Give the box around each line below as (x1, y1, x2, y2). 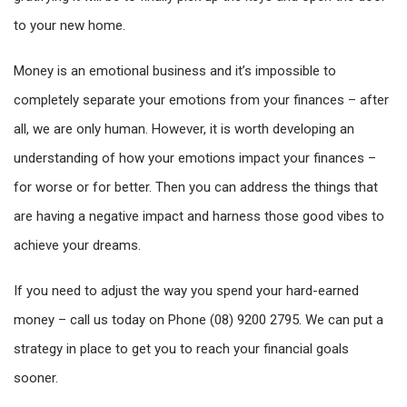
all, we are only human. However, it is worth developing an (14, 121, 354, 137)
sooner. (14, 370, 65, 386)
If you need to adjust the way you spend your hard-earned (14, 283, 359, 299)
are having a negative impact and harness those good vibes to (14, 208, 384, 224)
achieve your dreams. (14, 237, 141, 253)
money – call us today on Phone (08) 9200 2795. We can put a (14, 312, 383, 328)
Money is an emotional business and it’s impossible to (14, 63, 336, 79)
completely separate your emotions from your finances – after (14, 92, 389, 108)
